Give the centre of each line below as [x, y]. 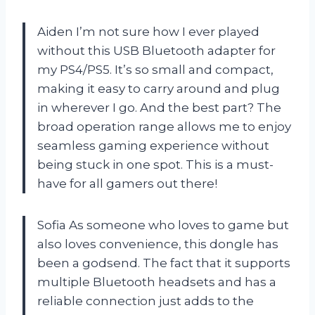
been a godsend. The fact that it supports [164, 263]
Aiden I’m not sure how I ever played [148, 32]
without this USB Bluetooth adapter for [156, 51]
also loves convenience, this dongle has [158, 244]
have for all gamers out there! [127, 184]
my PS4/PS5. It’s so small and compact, [155, 70]
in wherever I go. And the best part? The [159, 108]
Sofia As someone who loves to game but [163, 225]
